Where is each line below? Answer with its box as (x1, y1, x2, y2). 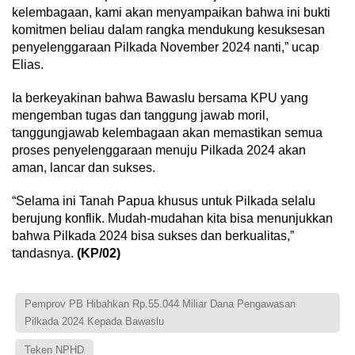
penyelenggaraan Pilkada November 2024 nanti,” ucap (12, 40, 319, 54)
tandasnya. (12, 246, 77, 260)
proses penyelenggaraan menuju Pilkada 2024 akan (12, 143, 306, 157)
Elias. (12, 58, 44, 71)
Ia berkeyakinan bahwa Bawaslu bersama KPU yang (12, 91, 308, 105)
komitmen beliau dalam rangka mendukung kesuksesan (12, 23, 325, 36)
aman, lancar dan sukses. (12, 161, 155, 174)
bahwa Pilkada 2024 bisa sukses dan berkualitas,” (12, 229, 294, 242)
